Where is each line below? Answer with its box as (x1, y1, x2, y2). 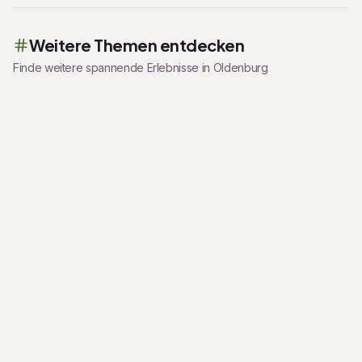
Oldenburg (213, 61, 268, 74)
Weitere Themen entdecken (29, 35, 244, 55)
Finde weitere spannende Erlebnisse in (13, 61, 213, 74)
